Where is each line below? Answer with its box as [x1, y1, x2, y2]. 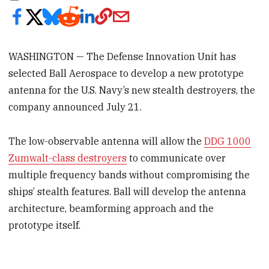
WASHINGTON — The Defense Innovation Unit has [8, 50, 237, 62]
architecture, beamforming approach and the [8, 202, 214, 214]
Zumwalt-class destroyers [8, 151, 127, 164]
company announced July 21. [8, 100, 142, 113]
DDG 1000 [204, 134, 252, 147]
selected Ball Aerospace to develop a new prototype [8, 67, 244, 79]
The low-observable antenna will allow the [8, 134, 205, 147]
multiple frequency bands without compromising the [8, 168, 250, 181]
